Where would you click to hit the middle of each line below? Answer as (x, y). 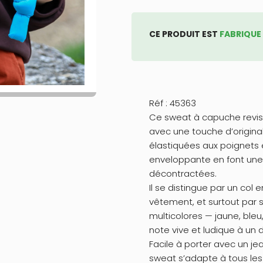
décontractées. (183, 173)
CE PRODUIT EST (184, 34)
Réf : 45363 (173, 103)
